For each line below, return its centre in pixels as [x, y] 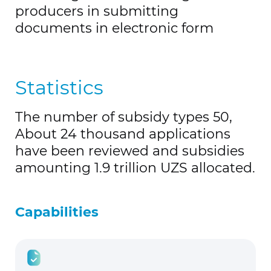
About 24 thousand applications [123, 134]
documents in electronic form [114, 28]
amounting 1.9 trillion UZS [101, 168]
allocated [222, 168]
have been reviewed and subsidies [130, 151]
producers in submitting [97, 11]
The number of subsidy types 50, [124, 117]
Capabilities [57, 212]
